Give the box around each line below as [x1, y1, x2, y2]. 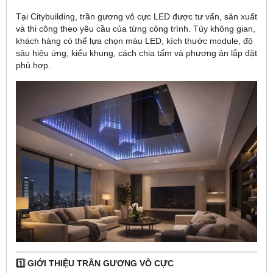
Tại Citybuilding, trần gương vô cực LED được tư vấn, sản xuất [16, 11, 257, 21]
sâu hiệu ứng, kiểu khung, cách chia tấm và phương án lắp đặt [16, 48, 257, 58]
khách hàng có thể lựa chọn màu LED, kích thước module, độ [16, 35, 253, 46]
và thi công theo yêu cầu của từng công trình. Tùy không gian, [16, 23, 255, 34]
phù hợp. [16, 60, 51, 70]
